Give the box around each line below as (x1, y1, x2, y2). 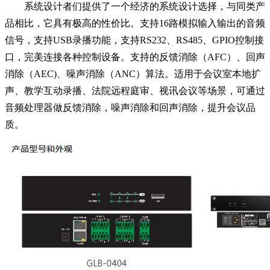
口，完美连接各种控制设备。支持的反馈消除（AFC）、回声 (5, 51, 265, 62)
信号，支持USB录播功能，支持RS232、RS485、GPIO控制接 (5, 34, 264, 45)
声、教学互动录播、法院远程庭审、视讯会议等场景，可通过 (5, 85, 265, 96)
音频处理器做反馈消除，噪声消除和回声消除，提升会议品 (5, 102, 256, 113)
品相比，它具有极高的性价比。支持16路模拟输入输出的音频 (5, 17, 265, 28)
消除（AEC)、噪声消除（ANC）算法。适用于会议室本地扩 (5, 68, 261, 79)
